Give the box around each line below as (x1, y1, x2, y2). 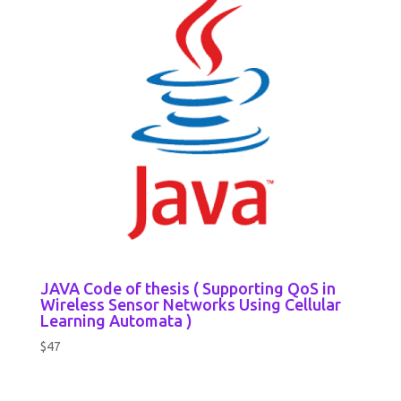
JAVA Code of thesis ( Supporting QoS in (39, 278, 336, 297)
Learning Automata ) (39, 311, 192, 329)
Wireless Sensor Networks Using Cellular (39, 294, 341, 313)
